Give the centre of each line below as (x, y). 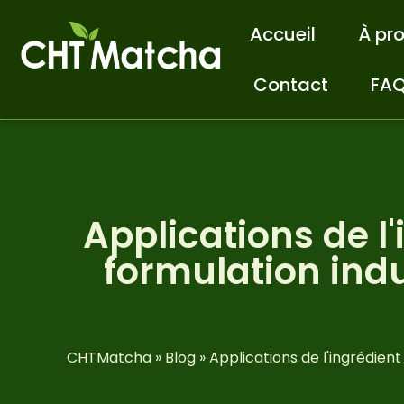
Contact (290, 85)
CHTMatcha (109, 358)
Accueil (283, 34)
